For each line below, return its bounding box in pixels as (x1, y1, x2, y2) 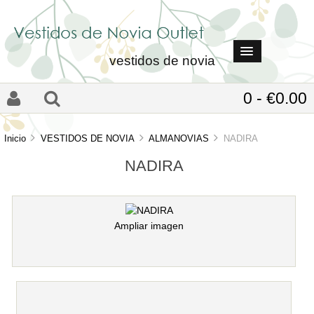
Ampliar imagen (114, 221, 184, 232)
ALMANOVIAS (149, 132, 210, 144)
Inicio (4, 132, 27, 144)
